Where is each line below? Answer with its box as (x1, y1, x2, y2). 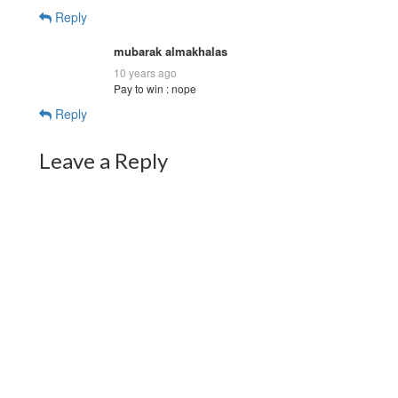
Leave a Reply (39, 147, 168, 173)
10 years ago (114, 64, 177, 80)
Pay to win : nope (114, 80, 196, 96)
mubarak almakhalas (114, 42, 227, 60)
